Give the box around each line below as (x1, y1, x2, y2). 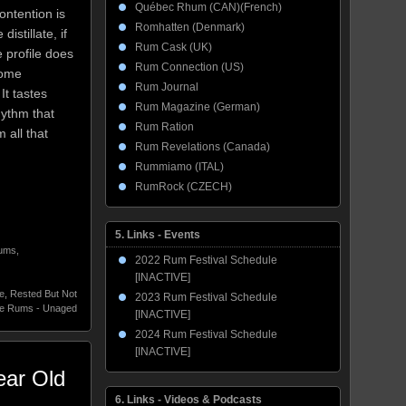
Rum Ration (135, 121, 194, 133)
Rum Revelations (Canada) (135, 140, 270, 153)
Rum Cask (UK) (135, 41, 212, 53)
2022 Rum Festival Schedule (135, 254, 277, 266)
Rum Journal (135, 81, 198, 93)
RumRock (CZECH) (135, 180, 232, 193)
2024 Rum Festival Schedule (135, 328, 277, 341)
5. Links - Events (115, 228, 200, 241)
